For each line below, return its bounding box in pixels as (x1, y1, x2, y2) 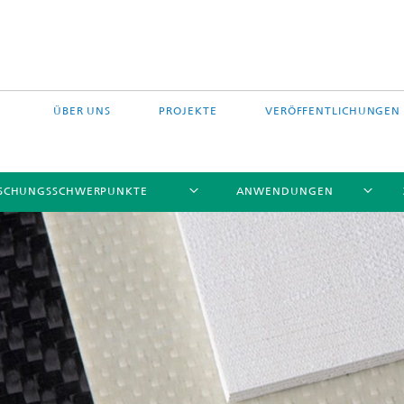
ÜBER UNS (52, 105, 112, 117)
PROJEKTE (159, 105, 217, 117)
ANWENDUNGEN (235, 185, 334, 197)
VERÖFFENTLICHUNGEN (264, 105, 401, 117)
